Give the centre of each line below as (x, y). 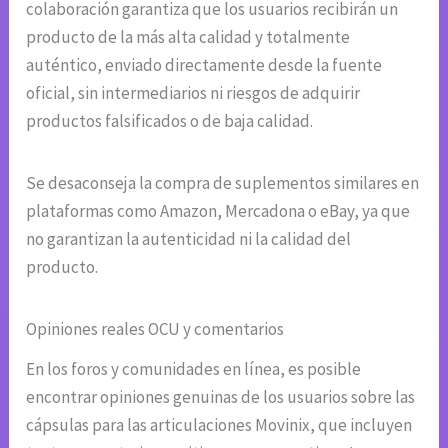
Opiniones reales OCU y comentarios (155, 328)
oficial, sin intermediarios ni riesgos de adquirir (193, 92)
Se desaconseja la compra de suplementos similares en (223, 182)
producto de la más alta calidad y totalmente (188, 36)
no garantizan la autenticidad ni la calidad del (189, 238)
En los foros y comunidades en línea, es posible (194, 368)
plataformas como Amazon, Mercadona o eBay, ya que (218, 210)
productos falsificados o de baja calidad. (170, 120)
